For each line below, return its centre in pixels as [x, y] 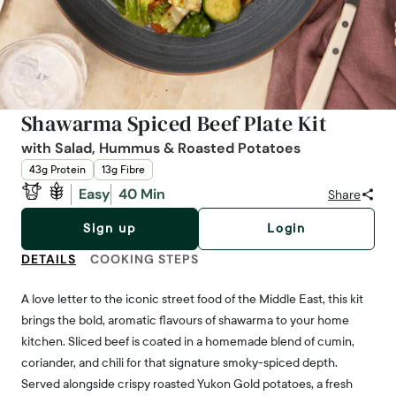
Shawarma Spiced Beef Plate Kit [175, 123]
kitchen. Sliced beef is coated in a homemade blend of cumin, [188, 342]
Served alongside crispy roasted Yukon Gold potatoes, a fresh [187, 384]
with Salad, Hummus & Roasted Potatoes [161, 148]
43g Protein [57, 170]
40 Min [142, 194]
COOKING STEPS [145, 259]
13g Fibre [123, 170]
